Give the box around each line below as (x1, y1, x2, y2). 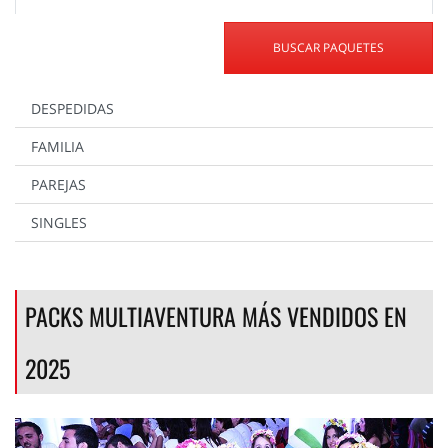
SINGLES (31, 213, 87, 233)
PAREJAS (31, 175, 86, 195)
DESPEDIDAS (31, 99, 114, 119)
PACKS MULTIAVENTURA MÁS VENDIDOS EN (25, 298, 407, 335)
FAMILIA (31, 137, 84, 157)
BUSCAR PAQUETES (273, 39, 384, 57)
